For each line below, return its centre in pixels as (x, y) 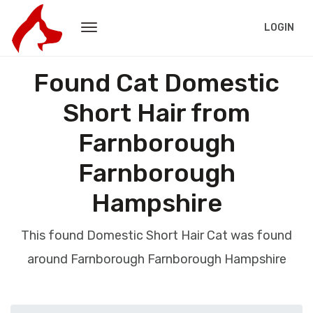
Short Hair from (156, 113)
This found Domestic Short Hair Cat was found (156, 235)
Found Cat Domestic (156, 83)
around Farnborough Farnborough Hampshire (156, 259)
